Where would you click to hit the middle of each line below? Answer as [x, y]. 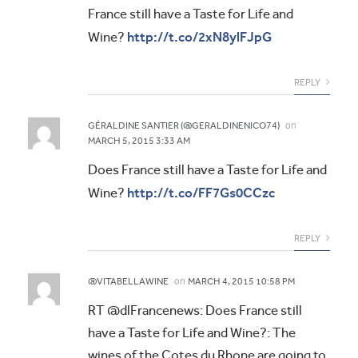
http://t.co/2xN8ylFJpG [199, 37]
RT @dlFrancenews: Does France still [195, 311]
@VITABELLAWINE [128, 282]
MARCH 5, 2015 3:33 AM [139, 141]
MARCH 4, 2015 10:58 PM [241, 282]
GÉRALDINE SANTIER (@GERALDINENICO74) [184, 126]
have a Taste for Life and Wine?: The [192, 333]
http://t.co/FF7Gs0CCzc [201, 193]
